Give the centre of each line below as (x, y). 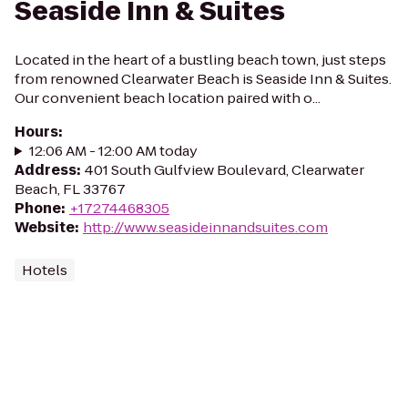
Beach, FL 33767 (70, 189)
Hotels (45, 270)
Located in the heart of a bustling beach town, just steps (200, 60)
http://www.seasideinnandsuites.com (205, 227)
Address (46, 170)
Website (45, 227)
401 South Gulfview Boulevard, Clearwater (224, 170)
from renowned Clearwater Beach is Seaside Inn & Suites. (203, 79)
